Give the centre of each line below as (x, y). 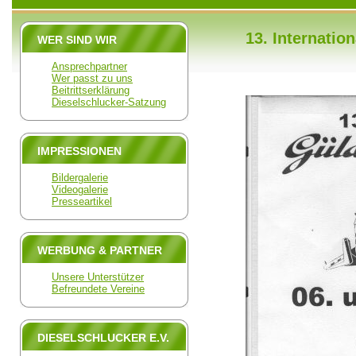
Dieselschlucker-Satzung (109, 102)
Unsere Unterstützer (98, 277)
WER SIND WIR (77, 40)
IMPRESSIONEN (79, 151)
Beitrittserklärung (91, 90)
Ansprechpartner (89, 66)
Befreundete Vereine (98, 289)
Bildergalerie (80, 178)
